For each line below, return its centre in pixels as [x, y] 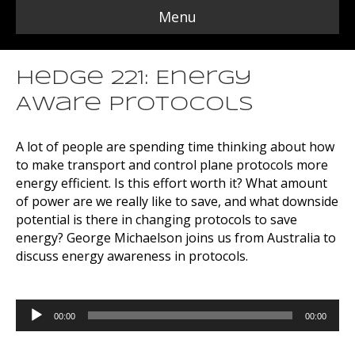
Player [34, 326]
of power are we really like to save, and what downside [177, 201]
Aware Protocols [135, 105]
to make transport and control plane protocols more [172, 165]
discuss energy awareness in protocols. [132, 256]
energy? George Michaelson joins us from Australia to [176, 238]
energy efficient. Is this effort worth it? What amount [172, 183]
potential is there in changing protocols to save [157, 219]
